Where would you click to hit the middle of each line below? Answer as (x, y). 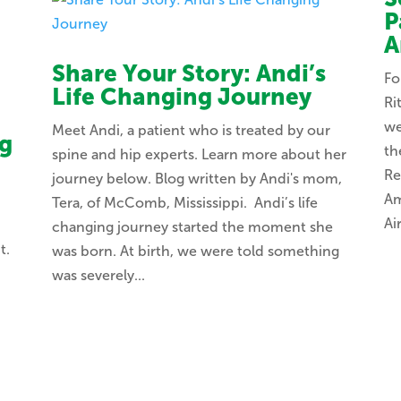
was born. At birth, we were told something (195, 251)
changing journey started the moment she (192, 226)
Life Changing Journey (181, 97)
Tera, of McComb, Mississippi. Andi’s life (184, 202)
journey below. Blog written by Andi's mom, (196, 178)
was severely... (98, 275)
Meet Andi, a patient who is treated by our (191, 130)
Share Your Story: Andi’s (188, 73)
